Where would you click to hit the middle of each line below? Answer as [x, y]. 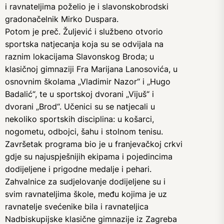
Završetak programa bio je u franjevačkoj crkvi [94, 144]
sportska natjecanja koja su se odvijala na [84, 44]
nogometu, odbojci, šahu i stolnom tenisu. [84, 131]
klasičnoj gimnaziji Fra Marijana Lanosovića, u [91, 69]
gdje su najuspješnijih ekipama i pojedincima [89, 156]
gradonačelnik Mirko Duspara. [62, 19]
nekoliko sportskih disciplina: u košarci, [79, 119]
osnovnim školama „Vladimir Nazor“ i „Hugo [88, 81]
